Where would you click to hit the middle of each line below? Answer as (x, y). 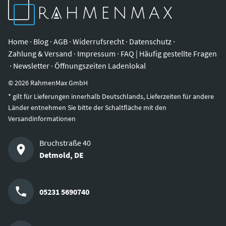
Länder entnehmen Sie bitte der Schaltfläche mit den (87, 107)
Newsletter (31, 65)
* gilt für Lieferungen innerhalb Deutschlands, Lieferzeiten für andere (111, 96)
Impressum (96, 53)
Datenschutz (150, 41)
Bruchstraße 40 (65, 143)
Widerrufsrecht (98, 41)
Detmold (55, 155)
